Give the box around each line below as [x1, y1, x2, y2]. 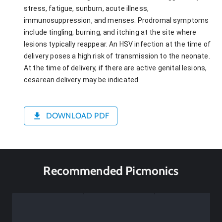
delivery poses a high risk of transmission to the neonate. [24, 52, 210, 60]
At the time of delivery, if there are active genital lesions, [24, 63, 207, 72]
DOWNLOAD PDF [46, 111, 109, 121]
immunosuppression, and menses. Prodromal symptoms [24, 16, 209, 24]
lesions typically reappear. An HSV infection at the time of [24, 40, 211, 48]
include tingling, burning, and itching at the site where [24, 28, 197, 36]
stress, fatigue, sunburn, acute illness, [24, 4, 149, 12]
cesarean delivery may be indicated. [24, 75, 140, 84]
